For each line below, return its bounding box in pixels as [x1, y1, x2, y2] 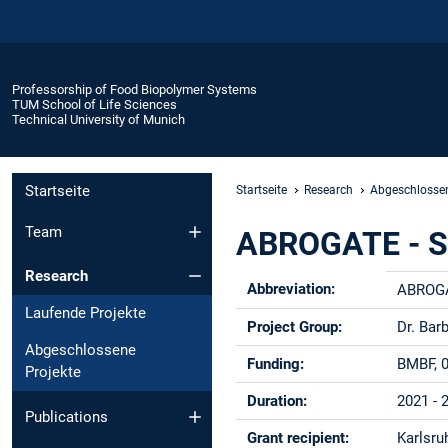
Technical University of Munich [12, 111, 185, 127]
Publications [25, 407, 108, 426]
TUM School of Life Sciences [12, 96, 177, 112]
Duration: [247, 391, 308, 410]
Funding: [247, 354, 305, 373]
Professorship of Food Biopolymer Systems [12, 81, 257, 97]
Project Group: [247, 317, 343, 336]
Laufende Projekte [25, 304, 146, 323]
